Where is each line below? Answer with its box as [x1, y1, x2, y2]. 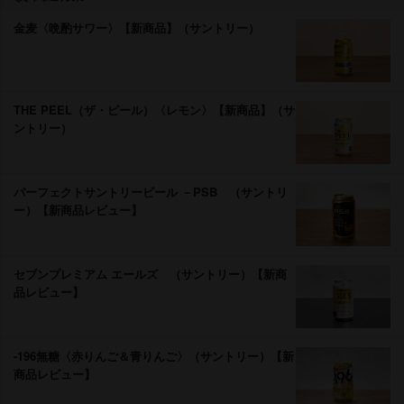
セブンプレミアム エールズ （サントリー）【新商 [14, 264, 287, 282]
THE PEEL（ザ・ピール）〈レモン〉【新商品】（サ [14, 100, 295, 118]
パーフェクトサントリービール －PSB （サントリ [14, 182, 288, 200]
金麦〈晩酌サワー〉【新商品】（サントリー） [14, 18, 260, 36]
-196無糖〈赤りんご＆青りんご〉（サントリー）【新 [14, 346, 294, 364]
